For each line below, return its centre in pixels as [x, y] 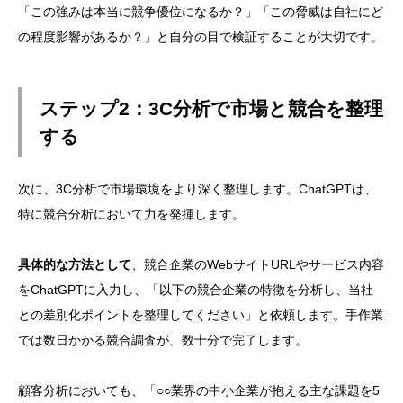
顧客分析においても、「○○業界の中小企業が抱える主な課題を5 [199, 390]
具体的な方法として [75, 264]
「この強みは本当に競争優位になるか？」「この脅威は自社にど [201, 12]
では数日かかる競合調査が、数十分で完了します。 [163, 340]
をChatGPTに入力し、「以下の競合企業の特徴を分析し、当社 [196, 289]
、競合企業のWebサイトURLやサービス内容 [258, 264]
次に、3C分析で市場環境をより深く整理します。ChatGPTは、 [197, 188]
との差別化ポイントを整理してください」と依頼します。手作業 [201, 314]
